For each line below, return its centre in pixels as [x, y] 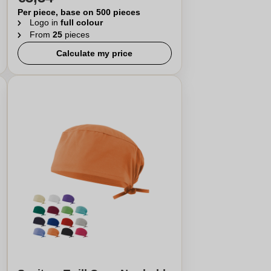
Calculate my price [95, 53]
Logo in [45, 22]
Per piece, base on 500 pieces [79, 12]
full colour [81, 22]
